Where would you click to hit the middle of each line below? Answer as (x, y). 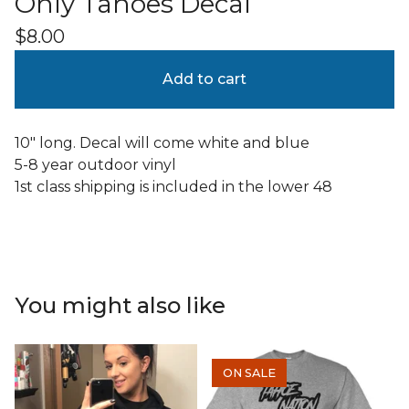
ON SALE (249, 372)
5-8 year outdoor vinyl (95, 164)
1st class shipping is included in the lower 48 (173, 186)
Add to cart (204, 79)
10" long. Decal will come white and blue (162, 142)
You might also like (120, 305)
